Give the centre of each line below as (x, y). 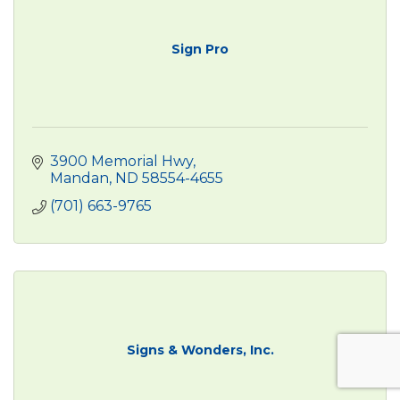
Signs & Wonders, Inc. (200, 350)
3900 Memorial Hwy (121, 162)
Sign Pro (200, 50)
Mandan (79, 179)
